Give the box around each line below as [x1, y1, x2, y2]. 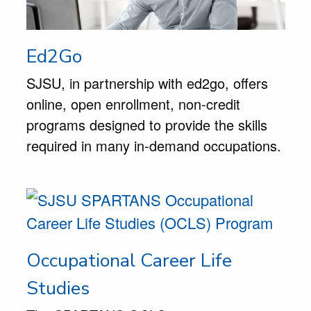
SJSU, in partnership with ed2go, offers [26, 72, 268, 93]
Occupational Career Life [26, 247, 232, 273]
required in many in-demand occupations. [26, 135, 285, 155]
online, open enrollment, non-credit [26, 93, 240, 114]
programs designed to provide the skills [26, 114, 267, 135]
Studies [26, 275, 90, 301]
